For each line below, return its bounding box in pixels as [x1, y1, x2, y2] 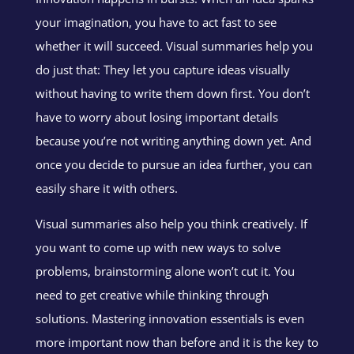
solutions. [35, 310, 92, 326]
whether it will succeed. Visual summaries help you [35, 37, 313, 54]
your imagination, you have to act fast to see [35, 13, 277, 30]
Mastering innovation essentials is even [91, 310, 304, 326]
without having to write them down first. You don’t [35, 85, 310, 101]
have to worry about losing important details [35, 108, 278, 125]
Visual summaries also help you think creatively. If [35, 215, 307, 232]
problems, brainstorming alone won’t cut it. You [35, 262, 295, 279]
